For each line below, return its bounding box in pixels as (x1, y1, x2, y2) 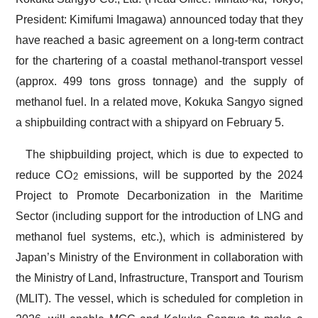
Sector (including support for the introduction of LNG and (15, 210, 303, 222)
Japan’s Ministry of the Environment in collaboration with (15, 251, 303, 263)
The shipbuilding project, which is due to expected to (25, 148, 303, 160)
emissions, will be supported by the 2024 (78, 169, 303, 181)
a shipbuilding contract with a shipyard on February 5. (15, 116, 287, 128)
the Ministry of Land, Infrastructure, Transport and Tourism (15, 272, 303, 284)
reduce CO (15, 169, 72, 181)
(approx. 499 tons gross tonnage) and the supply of (15, 75, 303, 87)
